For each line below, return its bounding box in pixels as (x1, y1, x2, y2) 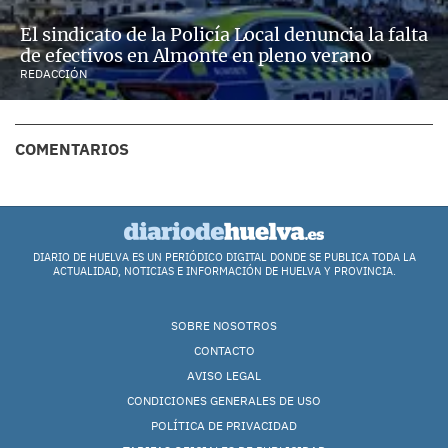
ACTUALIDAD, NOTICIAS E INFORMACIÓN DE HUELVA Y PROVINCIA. (52, 264, 396, 279)
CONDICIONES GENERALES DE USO (127, 393, 321, 409)
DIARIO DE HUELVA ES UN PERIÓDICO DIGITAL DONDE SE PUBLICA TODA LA (32, 250, 416, 265)
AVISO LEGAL (187, 368, 261, 384)
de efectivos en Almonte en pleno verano (20, 44, 372, 68)
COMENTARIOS (15, 139, 129, 160)
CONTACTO (193, 343, 255, 359)
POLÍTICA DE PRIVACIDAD (151, 418, 297, 434)
